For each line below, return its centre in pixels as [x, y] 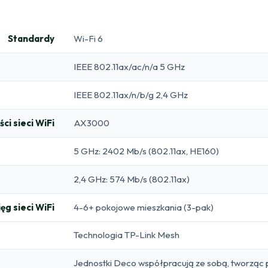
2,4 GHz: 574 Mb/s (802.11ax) [132, 179]
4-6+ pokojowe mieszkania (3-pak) [144, 207]
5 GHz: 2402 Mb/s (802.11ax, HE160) [146, 151]
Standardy [31, 38]
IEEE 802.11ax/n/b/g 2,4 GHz [131, 95]
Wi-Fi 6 [88, 38]
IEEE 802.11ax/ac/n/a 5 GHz [129, 66]
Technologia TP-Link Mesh [127, 234]
